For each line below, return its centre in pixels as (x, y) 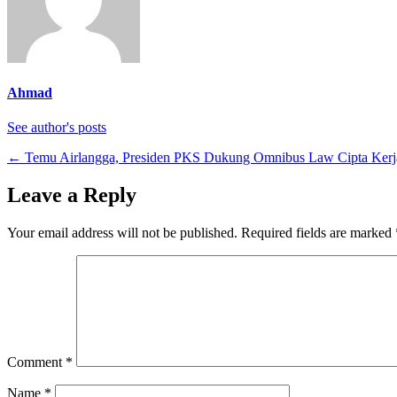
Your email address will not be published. (122, 232)
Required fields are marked (318, 232)
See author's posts (57, 128)
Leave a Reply (72, 195)
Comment (36, 362)
